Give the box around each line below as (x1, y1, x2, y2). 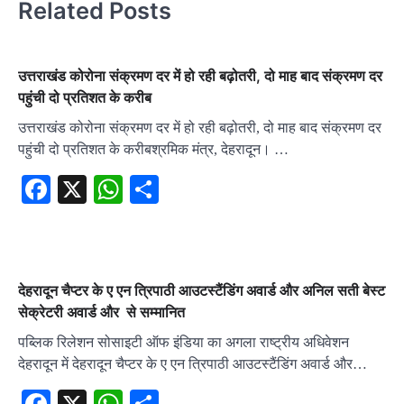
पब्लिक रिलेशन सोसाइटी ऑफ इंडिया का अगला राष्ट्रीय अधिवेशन (18, 335, 349, 351)
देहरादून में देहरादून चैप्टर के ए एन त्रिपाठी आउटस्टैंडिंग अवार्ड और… (18, 356, 367, 372)
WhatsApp (123, 173, 245, 207)
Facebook (50, 173, 162, 207)
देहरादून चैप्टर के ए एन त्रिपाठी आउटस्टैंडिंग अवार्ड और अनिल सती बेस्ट (18, 281, 385, 300)
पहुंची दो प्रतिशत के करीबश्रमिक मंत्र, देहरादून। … (18, 142, 289, 158)
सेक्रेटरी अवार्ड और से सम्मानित (18, 303, 185, 322)
